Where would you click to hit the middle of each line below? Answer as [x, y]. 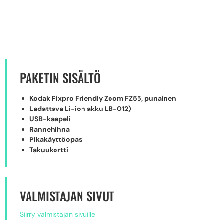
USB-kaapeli [50, 119]
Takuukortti [49, 150]
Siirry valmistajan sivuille [57, 214]
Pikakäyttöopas [56, 140]
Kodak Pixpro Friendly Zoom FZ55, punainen [103, 98]
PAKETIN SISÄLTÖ [60, 78]
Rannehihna [50, 129]
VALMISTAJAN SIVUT [67, 196]
